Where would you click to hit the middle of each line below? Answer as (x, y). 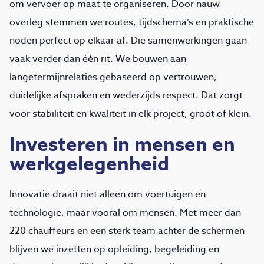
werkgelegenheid (89, 164)
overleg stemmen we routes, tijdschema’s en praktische (132, 22)
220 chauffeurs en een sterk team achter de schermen (127, 231)
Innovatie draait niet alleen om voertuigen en (108, 194)
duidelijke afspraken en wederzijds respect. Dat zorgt (126, 95)
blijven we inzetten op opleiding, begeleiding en (114, 249)
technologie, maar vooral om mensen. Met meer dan (125, 213)
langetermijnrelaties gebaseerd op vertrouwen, (113, 77)
